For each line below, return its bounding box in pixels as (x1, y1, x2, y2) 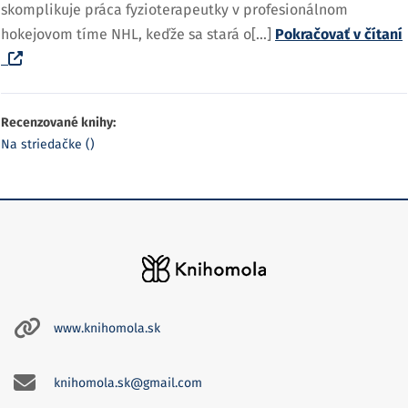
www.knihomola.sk (54, 320, 160, 336)
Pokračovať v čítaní (275, 25, 403, 43)
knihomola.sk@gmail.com (54, 374, 202, 391)
